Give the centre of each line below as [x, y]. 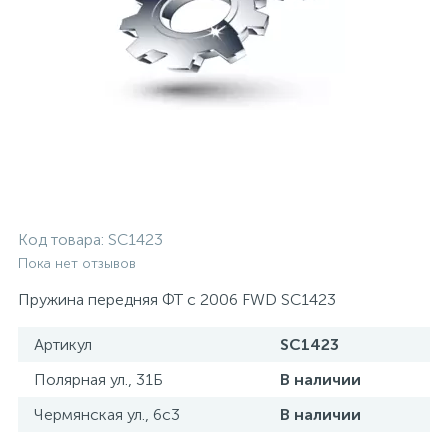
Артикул [63, 344]
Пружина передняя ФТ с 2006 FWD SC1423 [177, 299]
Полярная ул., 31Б [98, 379]
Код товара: [63, 239]
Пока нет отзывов [77, 263]
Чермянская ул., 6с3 [107, 414]
